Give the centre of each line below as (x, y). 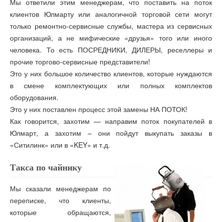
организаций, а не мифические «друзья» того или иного (111, 37)
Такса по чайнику (46, 167)
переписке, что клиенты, (60, 200)
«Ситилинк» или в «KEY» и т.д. (60, 144)
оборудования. (34, 97)
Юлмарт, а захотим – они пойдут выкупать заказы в (111, 133)
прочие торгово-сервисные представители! (80, 61)
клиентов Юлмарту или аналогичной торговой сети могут (111, 14)
